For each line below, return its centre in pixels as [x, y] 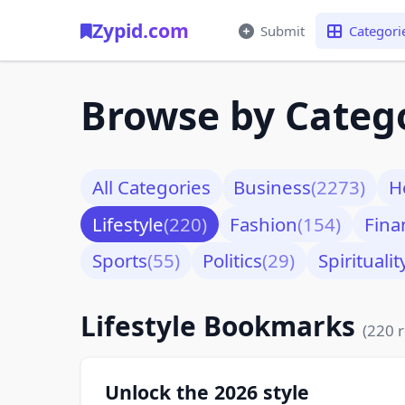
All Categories [151, 188]
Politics [233, 261]
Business [273, 188]
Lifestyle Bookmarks [221, 325]
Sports [119, 261]
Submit [282, 30]
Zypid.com [141, 30]
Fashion [264, 224]
